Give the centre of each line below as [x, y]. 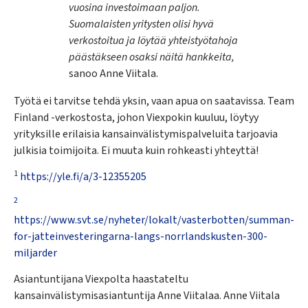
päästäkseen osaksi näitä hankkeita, [152, 57]
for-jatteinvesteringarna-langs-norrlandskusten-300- [141, 236]
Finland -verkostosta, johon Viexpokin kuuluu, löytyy [136, 117]
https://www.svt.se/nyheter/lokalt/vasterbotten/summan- [154, 220]
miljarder [35, 253]
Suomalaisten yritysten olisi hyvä [141, 24]
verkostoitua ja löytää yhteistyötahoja [153, 40]
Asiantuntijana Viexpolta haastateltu [101, 279]
